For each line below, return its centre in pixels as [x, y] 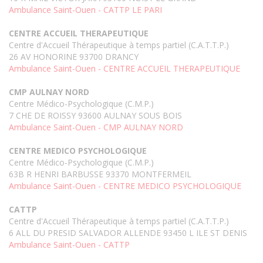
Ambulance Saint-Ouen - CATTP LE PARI [85, 10]
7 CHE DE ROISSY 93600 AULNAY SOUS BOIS [95, 116]
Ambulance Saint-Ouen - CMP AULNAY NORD [96, 127]
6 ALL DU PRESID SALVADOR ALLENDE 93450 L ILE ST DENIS [128, 233]
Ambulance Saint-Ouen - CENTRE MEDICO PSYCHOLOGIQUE [125, 186]
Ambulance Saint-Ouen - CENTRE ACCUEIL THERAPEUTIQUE [124, 69]
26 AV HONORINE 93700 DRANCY [74, 57]
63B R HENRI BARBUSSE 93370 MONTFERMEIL [100, 174]
